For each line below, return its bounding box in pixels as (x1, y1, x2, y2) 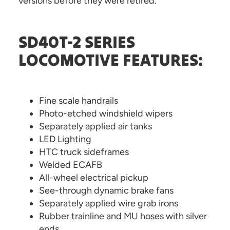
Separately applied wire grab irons (39, 198, 178, 209)
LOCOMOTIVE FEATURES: (18, 49, 203, 70)
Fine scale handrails (39, 95, 118, 106)
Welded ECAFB (39, 159, 102, 170)
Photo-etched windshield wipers (39, 108, 172, 119)
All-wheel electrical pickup (39, 172, 148, 183)
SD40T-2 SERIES (18, 31, 135, 52)
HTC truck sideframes (39, 146, 129, 158)
